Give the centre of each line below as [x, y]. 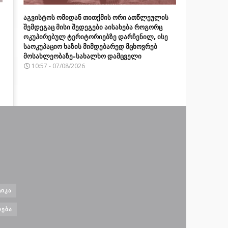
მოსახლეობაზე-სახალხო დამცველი [82, 56]
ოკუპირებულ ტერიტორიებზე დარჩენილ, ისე [95, 36]
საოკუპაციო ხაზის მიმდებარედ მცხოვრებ [90, 46]
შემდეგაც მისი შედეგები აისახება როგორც [93, 27]
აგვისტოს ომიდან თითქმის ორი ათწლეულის [96, 17]
